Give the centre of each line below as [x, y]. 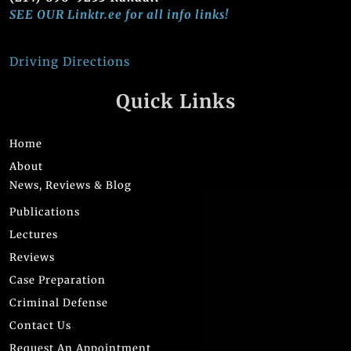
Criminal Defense [59, 302]
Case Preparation [58, 280]
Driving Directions [70, 61]
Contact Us [40, 325]
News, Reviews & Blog [71, 185]
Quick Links [175, 101]
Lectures [34, 234]
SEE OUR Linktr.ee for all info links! [119, 14]
